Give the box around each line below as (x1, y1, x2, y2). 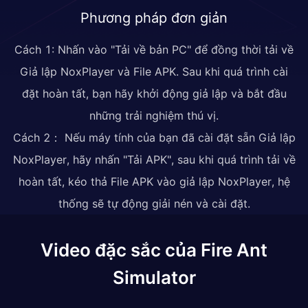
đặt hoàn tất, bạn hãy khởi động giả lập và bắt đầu (21, 86, 287, 100)
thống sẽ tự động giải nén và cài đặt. (58, 196, 250, 210)
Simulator (112, 266, 196, 288)
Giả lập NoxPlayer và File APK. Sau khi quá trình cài (20, 64, 288, 78)
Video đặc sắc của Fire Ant (41, 239, 267, 261)
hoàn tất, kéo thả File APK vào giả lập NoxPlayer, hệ (18, 174, 290, 188)
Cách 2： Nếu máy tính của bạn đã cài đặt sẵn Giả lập (12, 130, 296, 144)
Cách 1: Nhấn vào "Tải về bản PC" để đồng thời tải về (14, 42, 294, 56)
